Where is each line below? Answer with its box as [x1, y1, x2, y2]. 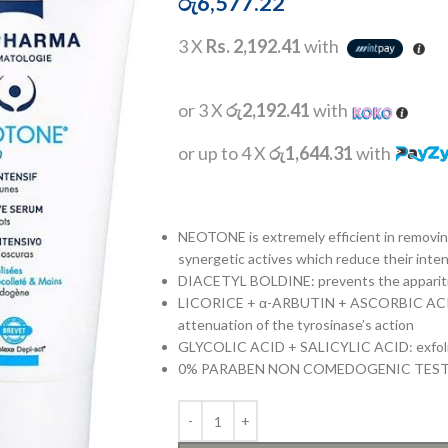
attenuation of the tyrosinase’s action [177, 316, 414, 334]
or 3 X [177, 99, 226, 122]
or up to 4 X [177, 142, 269, 165]
